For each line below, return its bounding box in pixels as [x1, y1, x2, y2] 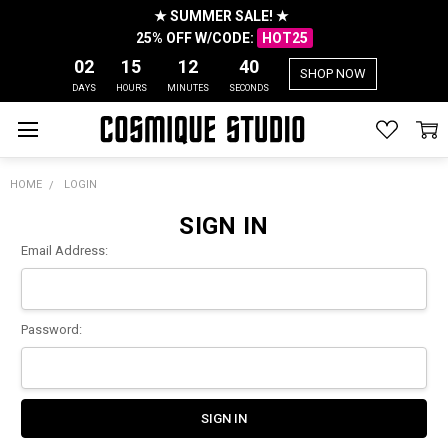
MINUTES [166, 83, 209, 93]
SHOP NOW [299, 66, 366, 81]
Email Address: [20, 243, 108, 259]
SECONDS [228, 83, 269, 93]
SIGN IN [179, 212, 269, 241]
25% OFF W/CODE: [135, 30, 257, 46]
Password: [20, 321, 82, 337]
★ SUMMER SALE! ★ [153, 8, 295, 24]
